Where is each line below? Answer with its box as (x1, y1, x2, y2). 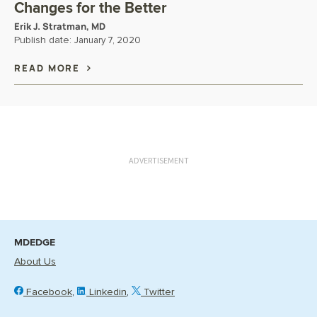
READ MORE (14, 62, 84, 74)
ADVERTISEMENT (128, 155, 189, 166)
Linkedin (86, 287, 127, 297)
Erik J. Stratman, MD (14, 20, 105, 33)
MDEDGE (14, 236, 55, 248)
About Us (14, 256, 56, 267)
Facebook (23, 287, 72, 297)
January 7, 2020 (74, 36, 141, 45)
